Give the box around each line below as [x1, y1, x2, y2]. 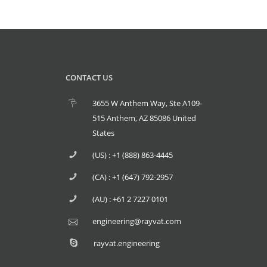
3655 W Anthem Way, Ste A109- [92, 97, 202, 108]
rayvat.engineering [93, 237, 160, 249]
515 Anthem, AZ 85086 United [92, 112, 196, 123]
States [92, 127, 114, 138]
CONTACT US [65, 72, 113, 83]
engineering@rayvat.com [92, 215, 181, 226]
